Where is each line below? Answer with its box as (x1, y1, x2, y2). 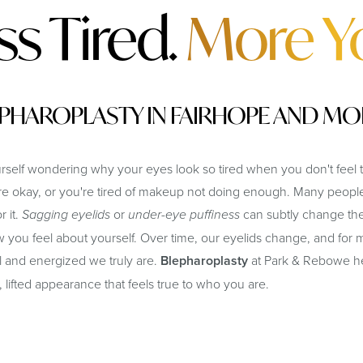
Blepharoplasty (160, 251, 248, 270)
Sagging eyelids (22, 205, 110, 224)
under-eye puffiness (128, 205, 240, 224)
